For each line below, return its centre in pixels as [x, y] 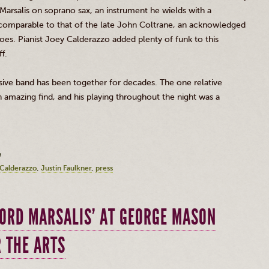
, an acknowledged [209, 25]
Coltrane [156, 25]
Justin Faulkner [66, 168]
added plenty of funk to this [164, 39]
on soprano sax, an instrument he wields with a [120, 11]
